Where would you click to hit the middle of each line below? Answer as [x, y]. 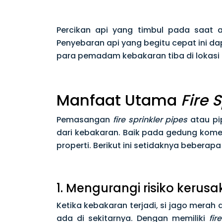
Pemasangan [85, 120]
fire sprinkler [138, 120]
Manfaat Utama [119, 100]
